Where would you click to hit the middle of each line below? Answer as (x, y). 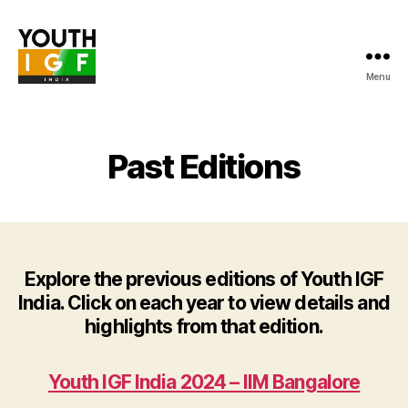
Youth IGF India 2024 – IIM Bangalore (204, 382)
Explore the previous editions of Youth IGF (204, 279)
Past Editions (204, 167)
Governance (64, 132)
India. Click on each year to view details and (204, 303)
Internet (47, 112)
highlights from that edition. (204, 326)
